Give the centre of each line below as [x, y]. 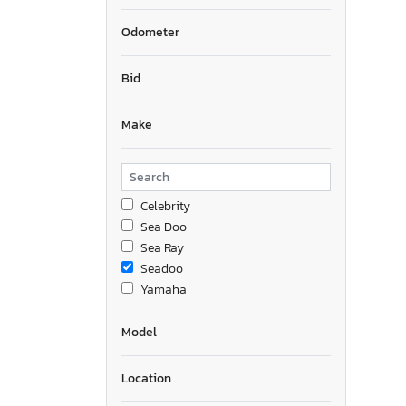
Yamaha [164, 289]
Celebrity [165, 206]
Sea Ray [162, 247]
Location [146, 378]
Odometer [150, 32]
